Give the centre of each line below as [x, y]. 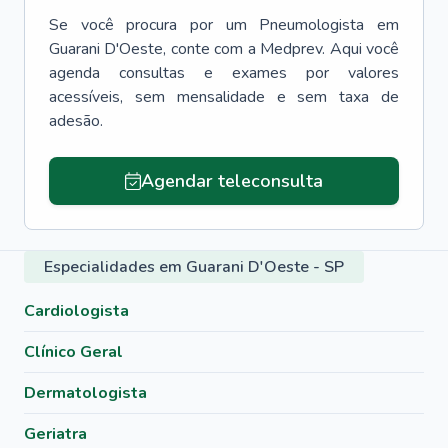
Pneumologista [312, 25]
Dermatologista [85, 393]
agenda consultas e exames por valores [224, 73]
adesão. [76, 121]
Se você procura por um [148, 25]
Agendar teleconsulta [231, 181]
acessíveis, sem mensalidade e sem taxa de [224, 97]
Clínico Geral [73, 352]
